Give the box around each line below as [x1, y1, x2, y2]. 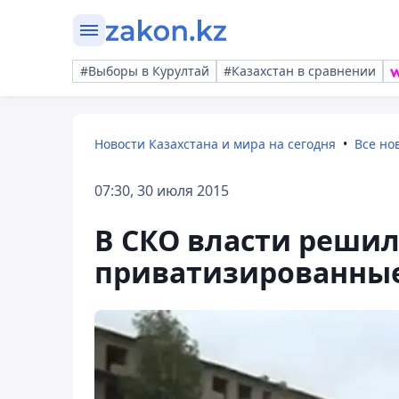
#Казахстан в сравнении [224, 62, 376, 79]
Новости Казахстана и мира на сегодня [94, 135, 336, 152]
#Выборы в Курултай [80, 62, 209, 79]
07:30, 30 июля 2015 [94, 181, 229, 200]
